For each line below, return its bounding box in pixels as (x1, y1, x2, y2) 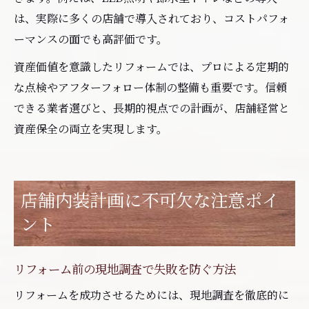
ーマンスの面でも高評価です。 (14, 30, 168, 47)
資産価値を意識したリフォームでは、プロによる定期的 (14, 58, 289, 74)
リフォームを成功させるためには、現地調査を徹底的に (14, 286, 289, 303)
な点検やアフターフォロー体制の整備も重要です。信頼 (14, 79, 287, 95)
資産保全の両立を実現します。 (14, 120, 168, 137)
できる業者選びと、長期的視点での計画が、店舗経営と (14, 99, 290, 116)
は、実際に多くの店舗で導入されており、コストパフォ (14, 10, 289, 26)
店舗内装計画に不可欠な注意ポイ (21, 186, 279, 212)
